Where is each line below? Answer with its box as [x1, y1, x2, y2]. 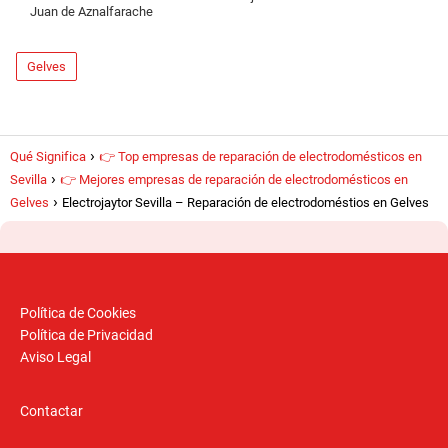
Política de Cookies [20, 305, 136, 322]
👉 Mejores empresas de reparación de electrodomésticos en [60, 172, 408, 188]
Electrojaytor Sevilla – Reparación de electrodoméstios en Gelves [62, 195, 429, 211]
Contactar [20, 403, 83, 420]
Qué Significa [10, 149, 86, 165]
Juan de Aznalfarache [29, 4, 153, 20]
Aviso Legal [20, 349, 91, 366]
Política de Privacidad [20, 327, 153, 344]
